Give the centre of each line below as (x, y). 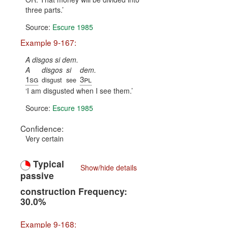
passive (37, 175)
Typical (47, 164)
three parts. (44, 10)
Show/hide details (108, 168)
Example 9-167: (48, 42)
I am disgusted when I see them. (79, 91)
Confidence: (42, 129)
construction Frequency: (74, 191)
